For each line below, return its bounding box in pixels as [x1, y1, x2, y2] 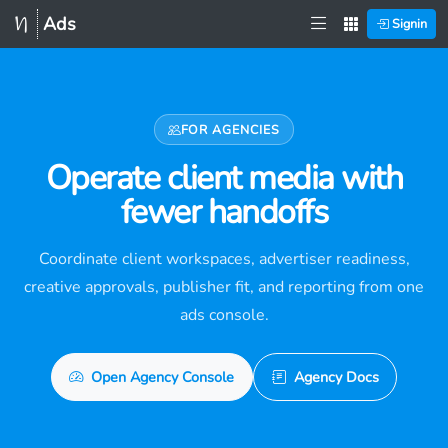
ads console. [179, 304, 269, 327]
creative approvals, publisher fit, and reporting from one [24, 276, 424, 299]
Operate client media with [45, 155, 403, 202]
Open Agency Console [91, 366, 235, 387]
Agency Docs [293, 366, 379, 387]
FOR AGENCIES [180, 121, 281, 139]
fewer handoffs [120, 189, 328, 236]
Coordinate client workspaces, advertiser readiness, [38, 248, 410, 271]
